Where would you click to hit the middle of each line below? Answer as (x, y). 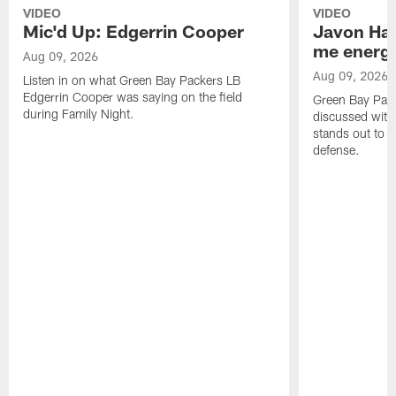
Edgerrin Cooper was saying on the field (133, 96)
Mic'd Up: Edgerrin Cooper (134, 30)
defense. (336, 149)
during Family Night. (79, 113)
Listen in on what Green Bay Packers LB (132, 80)
